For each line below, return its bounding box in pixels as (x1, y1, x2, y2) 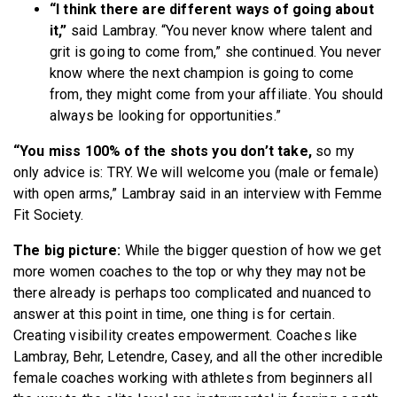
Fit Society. (13, 206, 83, 223)
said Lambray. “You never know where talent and (70, 21, 373, 39)
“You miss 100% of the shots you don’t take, (13, 142, 316, 160)
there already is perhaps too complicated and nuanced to (13, 284, 371, 301)
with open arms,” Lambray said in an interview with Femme (13, 184, 382, 202)
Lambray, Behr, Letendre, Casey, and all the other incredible (13, 347, 384, 365)
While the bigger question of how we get (124, 241, 381, 259)
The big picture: (13, 241, 125, 259)
